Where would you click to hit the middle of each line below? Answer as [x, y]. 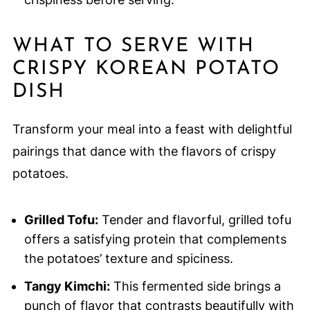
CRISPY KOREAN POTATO [146, 70]
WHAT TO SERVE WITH [133, 47]
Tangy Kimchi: [67, 286]
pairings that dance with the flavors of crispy [144, 152]
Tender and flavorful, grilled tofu [194, 220]
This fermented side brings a [195, 286]
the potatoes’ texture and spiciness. [128, 259]
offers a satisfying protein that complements [155, 239]
